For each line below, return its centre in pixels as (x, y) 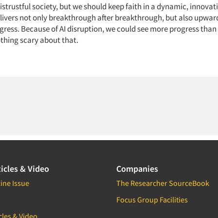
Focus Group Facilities (152, 200)
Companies (137, 169)
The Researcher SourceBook (163, 183)
